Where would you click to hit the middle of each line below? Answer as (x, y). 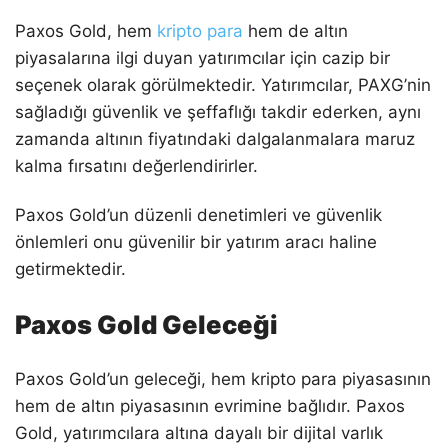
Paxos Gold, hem (86, 31)
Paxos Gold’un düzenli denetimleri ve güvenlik (198, 215)
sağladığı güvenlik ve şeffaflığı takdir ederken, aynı (218, 112)
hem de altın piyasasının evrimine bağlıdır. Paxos (210, 406)
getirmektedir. (70, 269)
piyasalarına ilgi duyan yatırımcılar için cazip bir (202, 58)
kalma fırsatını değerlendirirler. (136, 166)
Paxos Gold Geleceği (146, 325)
